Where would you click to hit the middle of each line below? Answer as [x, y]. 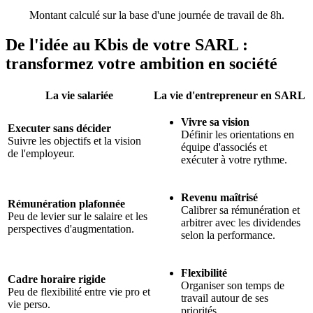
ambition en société [209, 63]
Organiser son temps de [233, 285]
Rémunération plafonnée [66, 203]
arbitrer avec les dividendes [241, 222]
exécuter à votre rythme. [234, 159]
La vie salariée [79, 95]
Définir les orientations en [238, 134]
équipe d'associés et [224, 147]
